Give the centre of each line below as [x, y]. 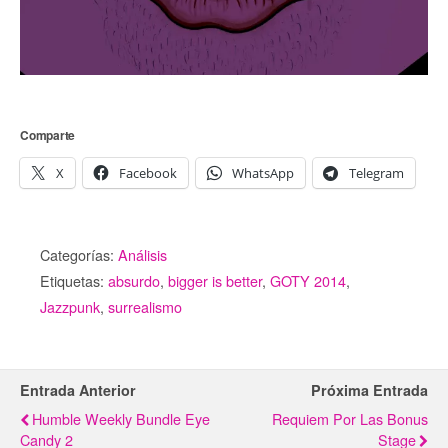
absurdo [134, 281]
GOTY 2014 [308, 281]
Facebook [148, 173]
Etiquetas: [74, 281]
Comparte [48, 135]
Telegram [376, 173]
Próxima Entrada [369, 390]
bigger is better [215, 281]
